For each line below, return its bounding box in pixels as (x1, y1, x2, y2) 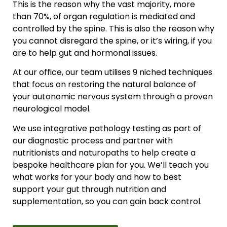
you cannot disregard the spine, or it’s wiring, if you (13, 34, 212, 47)
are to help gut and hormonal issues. (13, 47, 157, 59)
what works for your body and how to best (13, 171, 181, 183)
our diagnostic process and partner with (13, 134, 173, 146)
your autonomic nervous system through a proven (13, 91, 213, 103)
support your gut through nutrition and (13, 183, 166, 195)
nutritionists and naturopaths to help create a (13, 146, 196, 159)
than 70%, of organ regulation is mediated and (13, 10, 195, 22)
